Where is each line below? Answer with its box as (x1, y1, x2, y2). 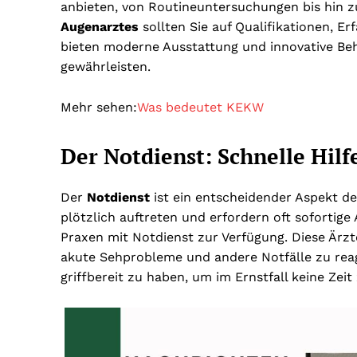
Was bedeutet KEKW (137, 100, 264, 116)
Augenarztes (61, 19, 139, 35)
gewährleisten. (61, 59, 151, 75)
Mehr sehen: (61, 100, 137, 116)
